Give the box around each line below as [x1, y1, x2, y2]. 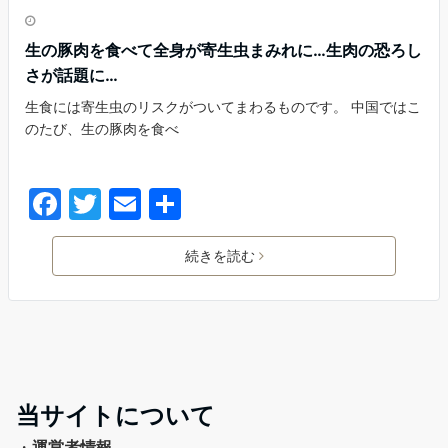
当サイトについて [16, 401, 215, 431]
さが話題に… [25, 65, 118, 86]
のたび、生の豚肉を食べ [25, 120, 179, 138]
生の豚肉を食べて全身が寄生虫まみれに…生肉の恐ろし [25, 40, 422, 61]
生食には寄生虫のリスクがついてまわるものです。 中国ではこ [25, 98, 421, 116]
